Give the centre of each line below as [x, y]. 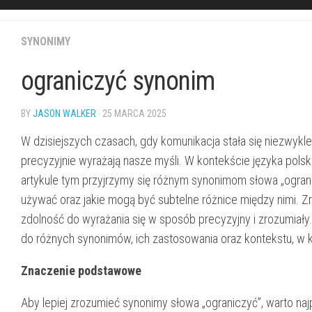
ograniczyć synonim [118, 80]
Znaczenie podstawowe [81, 270]
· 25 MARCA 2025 [131, 113]
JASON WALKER [64, 113]
